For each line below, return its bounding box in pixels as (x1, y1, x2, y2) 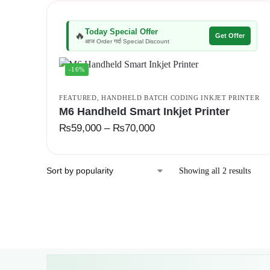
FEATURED (59, 94, 97, 101)
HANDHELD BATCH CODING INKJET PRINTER (101, 94, 260, 101)
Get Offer (215, 32, 245, 39)
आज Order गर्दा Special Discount (85, 37, 169, 45)
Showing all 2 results (179, 166, 251, 175)
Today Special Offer (85, 27, 158, 36)
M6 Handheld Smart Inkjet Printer (59, 105, 230, 118)
